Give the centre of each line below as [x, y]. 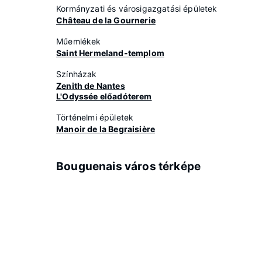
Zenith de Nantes [91, 86]
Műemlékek [79, 41]
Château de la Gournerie [106, 20]
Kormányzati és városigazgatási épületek [137, 8]
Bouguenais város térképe [129, 166]
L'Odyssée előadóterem [104, 96]
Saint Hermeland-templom [110, 53]
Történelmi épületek [95, 117]
